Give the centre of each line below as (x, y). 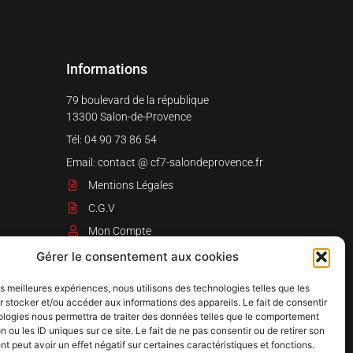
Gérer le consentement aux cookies (138, 256)
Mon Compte (119, 230)
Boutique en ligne (130, 253)
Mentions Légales (130, 185)
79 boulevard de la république (137, 100)
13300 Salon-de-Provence (129, 116)
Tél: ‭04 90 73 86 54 (111, 139)
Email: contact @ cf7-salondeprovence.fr (165, 162)
